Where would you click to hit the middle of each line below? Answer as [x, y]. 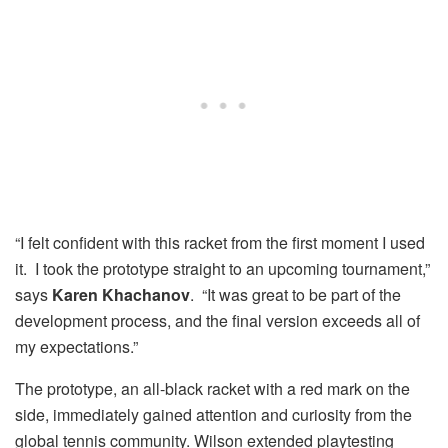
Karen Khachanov [121, 294]
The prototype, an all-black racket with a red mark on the [212, 388]
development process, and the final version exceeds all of [217, 320]
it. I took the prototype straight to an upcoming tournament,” [222, 268]
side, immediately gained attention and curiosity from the [213, 414]
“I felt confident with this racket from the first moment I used [220, 242]
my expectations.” [76, 346]
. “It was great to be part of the [295, 294]
